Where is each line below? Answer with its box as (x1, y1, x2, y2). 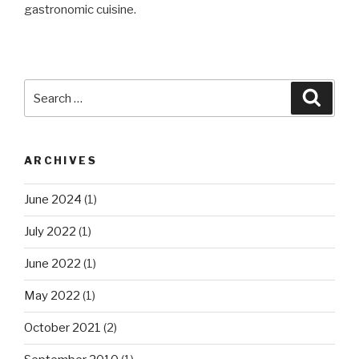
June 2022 (24, 256, 81, 272)
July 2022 (24, 224, 76, 240)
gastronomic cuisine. (24, 2, 136, 18)
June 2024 (24, 192, 82, 208)
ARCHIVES (24, 154, 97, 167)
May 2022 (24, 288, 80, 304)
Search (23, 81, 67, 96)
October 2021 (24, 321, 101, 336)
